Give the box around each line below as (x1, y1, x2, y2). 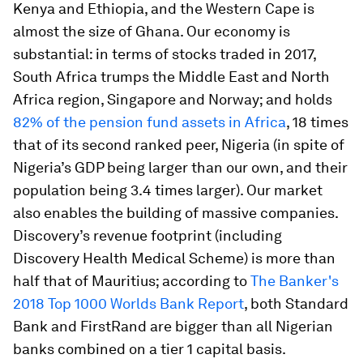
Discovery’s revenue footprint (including (13, 227, 282, 245)
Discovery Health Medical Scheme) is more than (13, 250, 335, 267)
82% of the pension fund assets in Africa (13, 113, 286, 131)
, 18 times (286, 113, 348, 131)
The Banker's (250, 272, 339, 290)
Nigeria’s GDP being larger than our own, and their (13, 159, 348, 177)
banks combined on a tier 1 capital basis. (13, 340, 286, 358)
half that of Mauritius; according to (13, 272, 250, 290)
